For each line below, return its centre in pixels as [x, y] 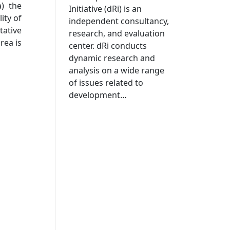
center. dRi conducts [108, 45]
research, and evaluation [117, 33]
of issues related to [106, 82]
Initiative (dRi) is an [105, 8]
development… [98, 95]
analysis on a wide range [116, 70]
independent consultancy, [119, 21]
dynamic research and [112, 58]
